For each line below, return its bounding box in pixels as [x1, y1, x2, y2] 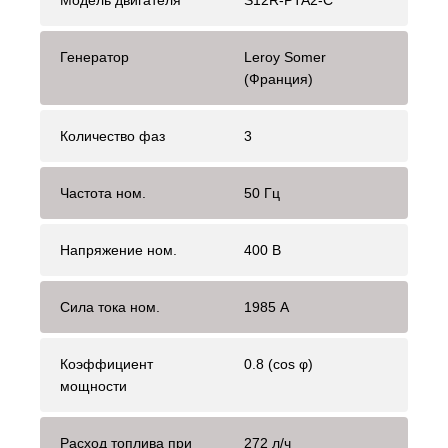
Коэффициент [60, 356, 153, 373]
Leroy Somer [244, 49, 326, 66]
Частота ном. [60, 185, 146, 202]
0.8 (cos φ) [244, 356, 313, 373]
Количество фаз [60, 128, 165, 145]
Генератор [60, 49, 129, 66]
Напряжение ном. [60, 242, 177, 259]
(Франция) [244, 71, 313, 88]
